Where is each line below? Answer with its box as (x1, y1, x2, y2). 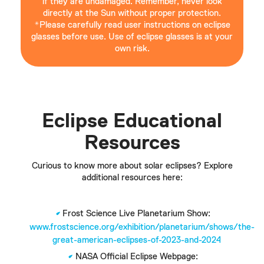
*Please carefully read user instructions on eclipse (34, 20, 230, 29)
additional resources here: (81, 173, 183, 182)
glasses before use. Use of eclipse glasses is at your (31, 32, 233, 41)
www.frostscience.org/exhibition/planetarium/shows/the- (29, 222, 255, 232)
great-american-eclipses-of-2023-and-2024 (52, 235, 221, 245)
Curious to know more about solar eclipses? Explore (31, 161, 233, 170)
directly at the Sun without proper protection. (43, 8, 221, 18)
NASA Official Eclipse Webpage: (75, 252, 198, 261)
